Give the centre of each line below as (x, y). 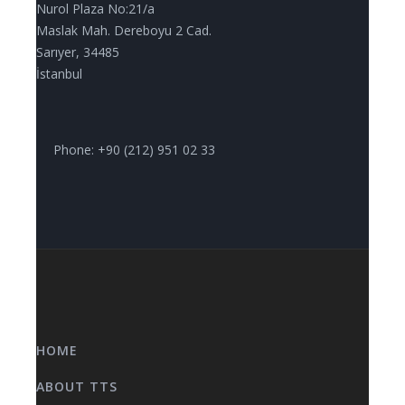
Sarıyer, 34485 (78, 52)
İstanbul (59, 74)
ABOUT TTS (77, 386)
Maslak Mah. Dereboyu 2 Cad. (124, 30)
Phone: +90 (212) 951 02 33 (132, 150)
